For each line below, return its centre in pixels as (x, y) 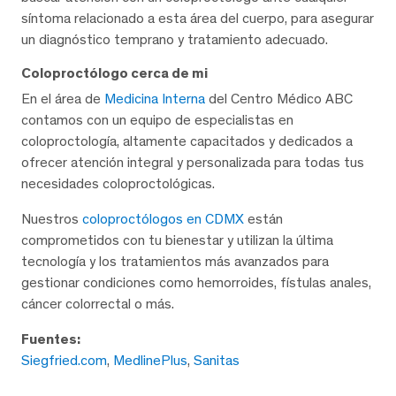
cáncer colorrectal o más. (98, 304)
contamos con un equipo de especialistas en (157, 120)
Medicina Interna (155, 99)
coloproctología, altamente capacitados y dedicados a (187, 141)
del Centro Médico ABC (279, 99)
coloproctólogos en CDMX (163, 219)
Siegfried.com (64, 361)
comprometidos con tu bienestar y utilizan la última (177, 240)
